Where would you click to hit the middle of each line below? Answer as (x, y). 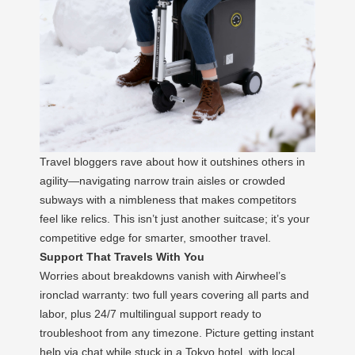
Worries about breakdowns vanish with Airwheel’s (163, 275)
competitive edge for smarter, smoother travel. (155, 237)
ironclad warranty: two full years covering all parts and (174, 294)
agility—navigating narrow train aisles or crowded (162, 180)
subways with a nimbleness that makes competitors (168, 199)
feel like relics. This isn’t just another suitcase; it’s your (175, 218)
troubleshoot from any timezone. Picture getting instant (177, 332)
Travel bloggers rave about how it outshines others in (172, 161)
